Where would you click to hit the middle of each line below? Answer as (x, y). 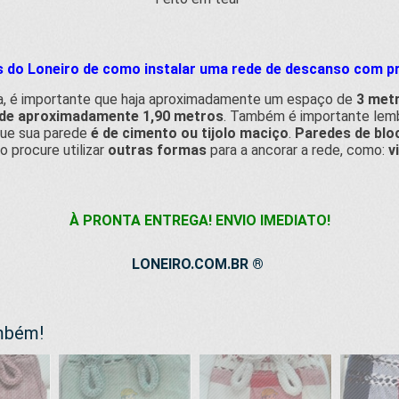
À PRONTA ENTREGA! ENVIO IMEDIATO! (199, 220)
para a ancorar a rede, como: (297, 150)
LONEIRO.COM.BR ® (198, 264)
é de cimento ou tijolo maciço (187, 133)
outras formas (157, 150)
